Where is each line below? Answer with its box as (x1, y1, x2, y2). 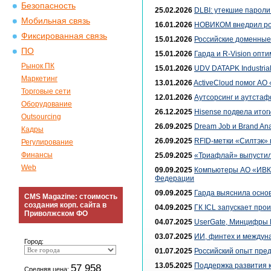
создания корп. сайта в (24, 201, 106, 209)
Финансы (21, 151, 53, 159)
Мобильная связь (21, 16, 90, 25)
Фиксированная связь (21, 31, 107, 41)
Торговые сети (21, 87, 71, 96)
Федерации (155, 174, 194, 183)
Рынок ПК (21, 62, 54, 70)
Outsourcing (21, 113, 61, 121)
